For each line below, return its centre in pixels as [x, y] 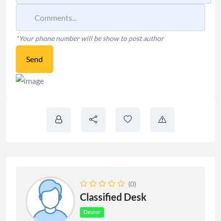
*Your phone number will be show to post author [90, 38]
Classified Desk [113, 197]
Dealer [92, 212]
